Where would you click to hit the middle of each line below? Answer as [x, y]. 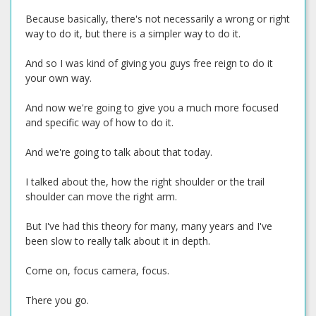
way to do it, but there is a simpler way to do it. [133, 34]
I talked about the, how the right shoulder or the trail [145, 182]
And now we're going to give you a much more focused [152, 108]
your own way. [59, 78]
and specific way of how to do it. [99, 122]
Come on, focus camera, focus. [97, 271]
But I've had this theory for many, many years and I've [149, 226]
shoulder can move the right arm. [101, 196]
